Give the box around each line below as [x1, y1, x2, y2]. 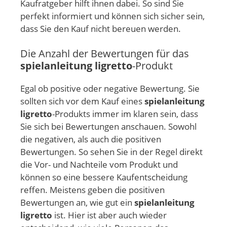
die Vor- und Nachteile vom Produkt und [20, 159, 178, 171]
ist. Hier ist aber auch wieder [52, 209, 167, 221]
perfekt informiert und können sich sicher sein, [20, 10, 205, 22]
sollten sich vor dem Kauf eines [20, 95, 144, 107]
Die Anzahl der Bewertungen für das [20, 47, 189, 61]
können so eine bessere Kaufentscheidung [20, 171, 187, 183]
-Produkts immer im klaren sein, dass [52, 108, 198, 120]
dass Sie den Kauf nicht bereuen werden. [20, 22, 181, 34]
